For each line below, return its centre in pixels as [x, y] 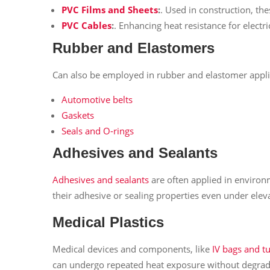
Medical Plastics [108, 222]
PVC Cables [86, 25]
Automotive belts [97, 99]
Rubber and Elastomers [133, 48]
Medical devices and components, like [132, 249]
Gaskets [78, 115]
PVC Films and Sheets [110, 10]
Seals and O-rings [98, 130]
